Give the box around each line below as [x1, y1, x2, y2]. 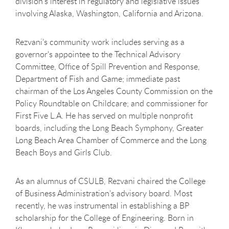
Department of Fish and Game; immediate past [15, 73, 180, 85]
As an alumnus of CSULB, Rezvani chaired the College [15, 175, 205, 187]
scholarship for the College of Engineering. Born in [15, 212, 194, 224]
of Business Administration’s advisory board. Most [15, 188, 192, 199]
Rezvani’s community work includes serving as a [15, 36, 185, 48]
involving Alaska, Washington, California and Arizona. [15, 8, 203, 19]
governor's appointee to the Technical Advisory [15, 49, 180, 60]
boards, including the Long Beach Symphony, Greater [15, 122, 203, 134]
